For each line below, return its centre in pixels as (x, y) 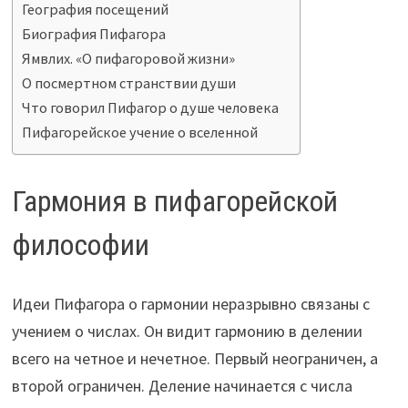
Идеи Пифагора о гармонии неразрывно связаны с (191, 304)
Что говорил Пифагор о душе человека (151, 108)
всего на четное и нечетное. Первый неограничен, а (195, 359)
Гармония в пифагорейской (175, 201)
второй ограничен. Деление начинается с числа (183, 386)
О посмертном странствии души (129, 83)
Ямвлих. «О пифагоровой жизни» (130, 59)
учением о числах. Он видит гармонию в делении (188, 331)
